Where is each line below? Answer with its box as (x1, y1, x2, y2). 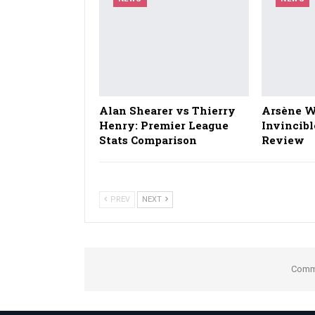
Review (262, 133, 305, 148)
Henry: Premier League (98, 118, 229, 133)
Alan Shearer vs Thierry (98, 103, 236, 118)
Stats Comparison (98, 133, 197, 148)
